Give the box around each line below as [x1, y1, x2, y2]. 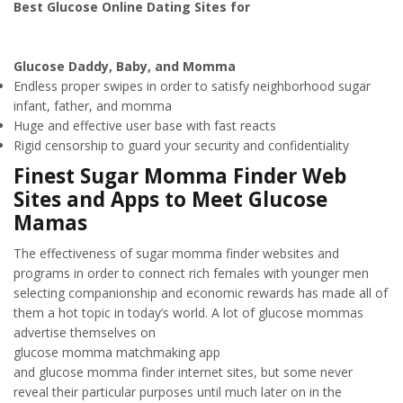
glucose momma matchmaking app [13, 343, 220, 361]
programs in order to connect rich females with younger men [13, 264, 369, 282]
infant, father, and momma [13, 97, 172, 115]
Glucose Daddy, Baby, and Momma [13, 58, 236, 76]
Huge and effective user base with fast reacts [13, 117, 276, 135]
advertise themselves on [13, 323, 156, 341]
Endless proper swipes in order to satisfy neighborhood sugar [13, 77, 371, 95]
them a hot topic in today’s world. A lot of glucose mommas [13, 303, 363, 321]
